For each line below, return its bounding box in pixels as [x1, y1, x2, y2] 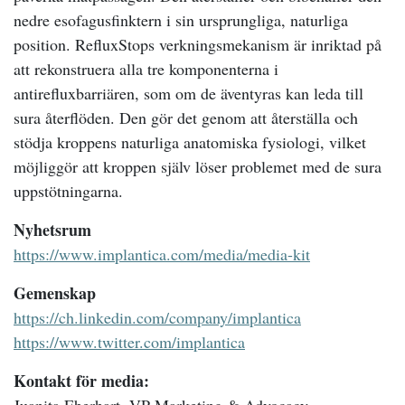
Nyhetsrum [14, 218, 91, 241]
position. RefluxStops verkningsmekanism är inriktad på [14, 33, 381, 55]
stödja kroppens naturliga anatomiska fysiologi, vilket [14, 131, 366, 153]
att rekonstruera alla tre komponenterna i [14, 58, 278, 80]
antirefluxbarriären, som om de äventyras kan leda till [14, 82, 363, 104]
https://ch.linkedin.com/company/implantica [14, 306, 301, 328]
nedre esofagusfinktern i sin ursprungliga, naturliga [14, 9, 348, 31]
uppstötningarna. [14, 180, 123, 202]
